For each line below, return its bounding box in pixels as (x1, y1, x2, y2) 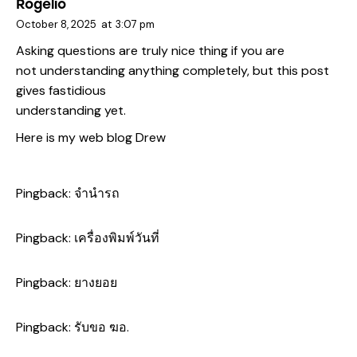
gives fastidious (16, 81, 106, 99)
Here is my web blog (16, 129, 135, 147)
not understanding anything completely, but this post (16, 61, 329, 79)
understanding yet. (16, 101, 126, 119)
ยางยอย (74, 274, 117, 292)
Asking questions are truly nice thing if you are (16, 41, 284, 59)
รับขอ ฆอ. (74, 319, 129, 336)
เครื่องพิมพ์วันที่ (74, 229, 159, 247)
